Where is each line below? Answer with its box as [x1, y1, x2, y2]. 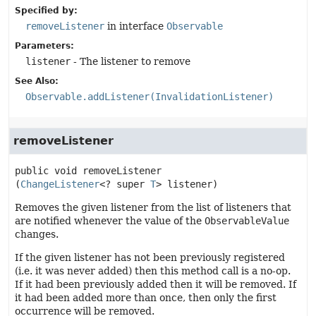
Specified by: [15, 6, 78, 16]
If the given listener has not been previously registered [15, 252, 285, 263]
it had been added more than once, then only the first [15, 292, 276, 303]
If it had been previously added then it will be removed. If [15, 279, 296, 290]
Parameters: [15, 41, 74, 51]
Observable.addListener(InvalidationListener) [25, 91, 274, 102]
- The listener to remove [71, 56, 190, 67]
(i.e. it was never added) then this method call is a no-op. [15, 265, 291, 276]
